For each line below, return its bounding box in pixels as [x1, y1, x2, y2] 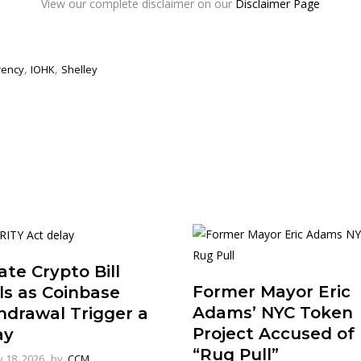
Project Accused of [193, 324, 355, 343]
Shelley [61, 62, 98, 77]
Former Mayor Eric [193, 282, 351, 301]
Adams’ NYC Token [193, 303, 353, 322]
